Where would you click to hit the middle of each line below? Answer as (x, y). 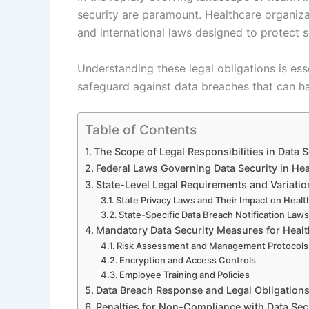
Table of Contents (141, 130)
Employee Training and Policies (185, 275)
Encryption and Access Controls (188, 260)
